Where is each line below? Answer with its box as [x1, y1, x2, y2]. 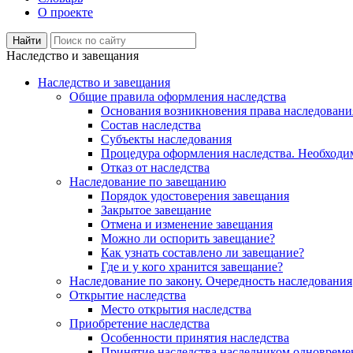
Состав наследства [101, 117, 201, 132]
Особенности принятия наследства [101, 330, 289, 344]
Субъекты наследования [101, 132, 232, 146]
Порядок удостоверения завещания [101, 188, 289, 203]
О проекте [38, 5, 93, 19]
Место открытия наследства [101, 302, 251, 316]
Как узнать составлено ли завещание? [101, 245, 304, 259]
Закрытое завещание [101, 203, 211, 217]
